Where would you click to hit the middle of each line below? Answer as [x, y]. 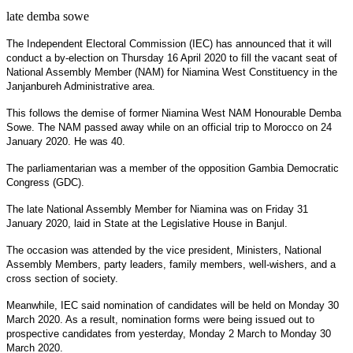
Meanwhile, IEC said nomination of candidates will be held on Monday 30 [173, 305]
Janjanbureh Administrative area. [81, 86]
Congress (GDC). [45, 182]
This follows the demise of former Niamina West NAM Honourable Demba [174, 113]
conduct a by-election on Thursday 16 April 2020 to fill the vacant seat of [172, 58]
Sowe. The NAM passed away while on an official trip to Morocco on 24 [169, 127]
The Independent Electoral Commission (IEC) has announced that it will [169, 43]
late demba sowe [48, 16]
